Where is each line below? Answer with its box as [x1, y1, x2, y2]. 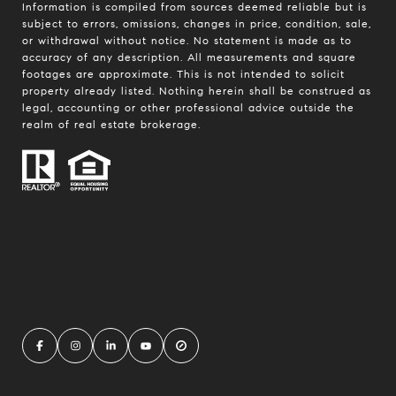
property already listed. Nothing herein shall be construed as [22, 83, 371, 97]
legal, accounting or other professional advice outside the [22, 100, 354, 114]
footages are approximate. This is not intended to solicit [22, 66, 345, 80]
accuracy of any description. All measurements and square [22, 49, 356, 64]
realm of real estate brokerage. [22, 117, 201, 131]
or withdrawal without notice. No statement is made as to [22, 33, 352, 47]
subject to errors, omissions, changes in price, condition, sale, [22, 16, 371, 30]
